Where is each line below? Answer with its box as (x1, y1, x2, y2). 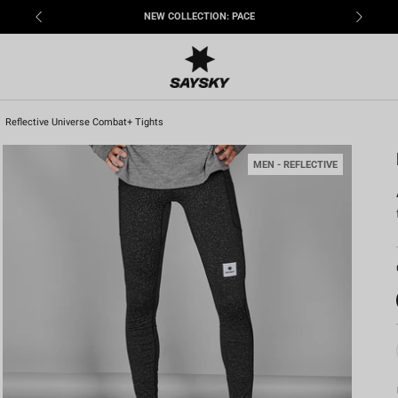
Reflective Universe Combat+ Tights (5, 116, 163, 129)
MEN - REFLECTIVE (253, 158, 338, 171)
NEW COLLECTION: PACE (143, 11, 255, 22)
